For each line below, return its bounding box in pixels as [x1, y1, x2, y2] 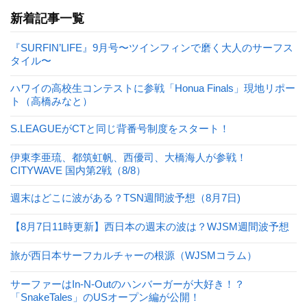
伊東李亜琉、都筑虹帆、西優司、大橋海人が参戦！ [10, 151, 247, 163]
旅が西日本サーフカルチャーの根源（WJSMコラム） [10, 249, 257, 261]
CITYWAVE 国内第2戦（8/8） [10, 164, 146, 176]
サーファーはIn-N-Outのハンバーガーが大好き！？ [10, 278, 245, 290]
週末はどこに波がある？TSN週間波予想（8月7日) [10, 191, 241, 204]
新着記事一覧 [10, 11, 84, 25]
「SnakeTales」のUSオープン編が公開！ [10, 291, 200, 303]
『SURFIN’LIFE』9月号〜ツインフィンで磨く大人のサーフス [10, 41, 293, 53]
